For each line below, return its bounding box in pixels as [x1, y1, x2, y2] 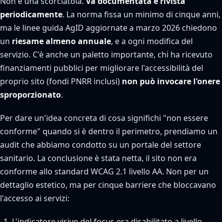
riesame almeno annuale [12, 36, 111, 47]
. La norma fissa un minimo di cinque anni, [62, 9, 221, 20]
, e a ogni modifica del [111, 36, 193, 47]
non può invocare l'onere [122, 76, 220, 87]
